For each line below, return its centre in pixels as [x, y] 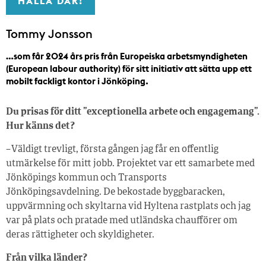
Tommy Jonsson [49, 33]
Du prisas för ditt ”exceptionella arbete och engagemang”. [133, 112]
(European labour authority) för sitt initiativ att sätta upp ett [129, 68]
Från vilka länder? [47, 258]
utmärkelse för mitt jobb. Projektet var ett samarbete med [130, 164]
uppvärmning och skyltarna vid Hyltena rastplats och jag [128, 206]
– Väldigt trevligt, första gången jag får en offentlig [112, 149]
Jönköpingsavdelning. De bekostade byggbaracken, [115, 192]
